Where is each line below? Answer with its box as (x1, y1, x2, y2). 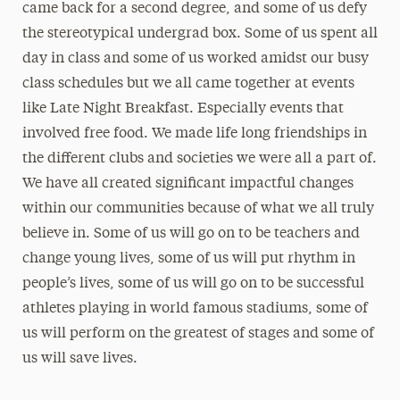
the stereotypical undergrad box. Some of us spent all (21, 27, 378, 41)
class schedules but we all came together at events (21, 77, 354, 91)
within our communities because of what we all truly (21, 202, 374, 216)
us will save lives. (21, 352, 137, 366)
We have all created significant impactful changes (21, 177, 354, 191)
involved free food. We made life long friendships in (21, 127, 367, 141)
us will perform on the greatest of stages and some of (21, 327, 374, 341)
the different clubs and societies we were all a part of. (21, 152, 377, 166)
